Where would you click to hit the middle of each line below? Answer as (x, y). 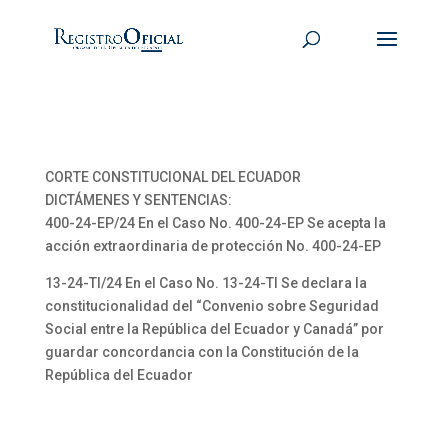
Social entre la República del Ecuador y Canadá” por (214, 329)
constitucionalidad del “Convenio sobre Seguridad (211, 306)
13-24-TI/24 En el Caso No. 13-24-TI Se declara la (205, 283)
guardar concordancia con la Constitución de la (201, 352)
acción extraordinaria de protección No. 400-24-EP (212, 246)
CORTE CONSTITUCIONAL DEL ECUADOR (172, 177)
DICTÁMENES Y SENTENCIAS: (138, 200)
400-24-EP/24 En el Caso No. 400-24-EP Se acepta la (215, 223)
